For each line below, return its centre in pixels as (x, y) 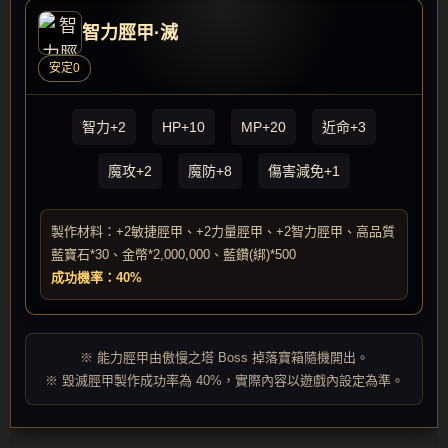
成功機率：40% (96, 277)
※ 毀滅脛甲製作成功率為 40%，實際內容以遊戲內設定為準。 (224, 380)
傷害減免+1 (304, 171)
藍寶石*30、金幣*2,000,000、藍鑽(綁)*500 (173, 254)
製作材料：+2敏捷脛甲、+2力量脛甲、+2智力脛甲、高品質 (223, 231)
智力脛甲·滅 (130, 33)
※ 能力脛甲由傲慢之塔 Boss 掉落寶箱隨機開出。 (224, 357)
